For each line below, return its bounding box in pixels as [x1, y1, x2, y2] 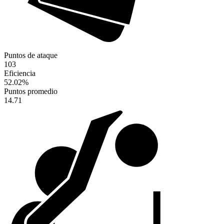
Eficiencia [4, 69, 35, 78]
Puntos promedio [4, 87, 57, 96]
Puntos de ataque [4, 51, 57, 60]
